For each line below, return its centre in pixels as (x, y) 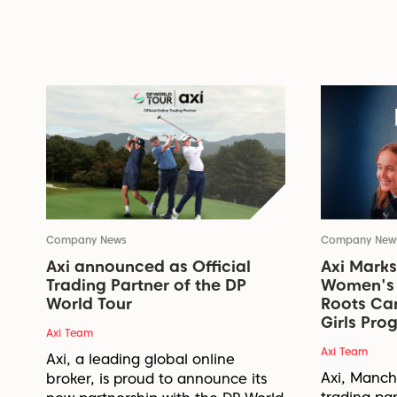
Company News (86, 239)
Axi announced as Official (148, 266)
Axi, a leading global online (140, 359)
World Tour (89, 303)
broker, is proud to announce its (156, 378)
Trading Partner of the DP (146, 284)
